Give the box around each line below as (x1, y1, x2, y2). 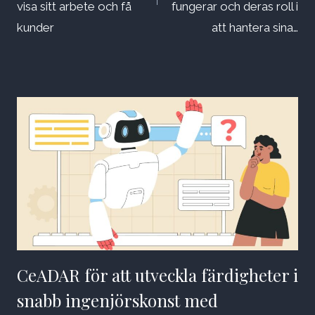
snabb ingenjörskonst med (17, 289, 218, 312)
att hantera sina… (212, 20, 298, 35)
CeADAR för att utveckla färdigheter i (17, 264, 298, 287)
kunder (17, 20, 54, 35)
